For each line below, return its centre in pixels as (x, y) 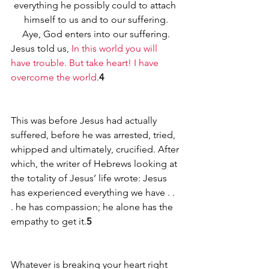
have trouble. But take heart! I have (86, 63)
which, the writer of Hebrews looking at (95, 164)
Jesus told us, (41, 48)
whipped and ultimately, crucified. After (96, 149)
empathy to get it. (49, 221)
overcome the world (54, 77)
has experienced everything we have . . (94, 192)
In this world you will (116, 48)
